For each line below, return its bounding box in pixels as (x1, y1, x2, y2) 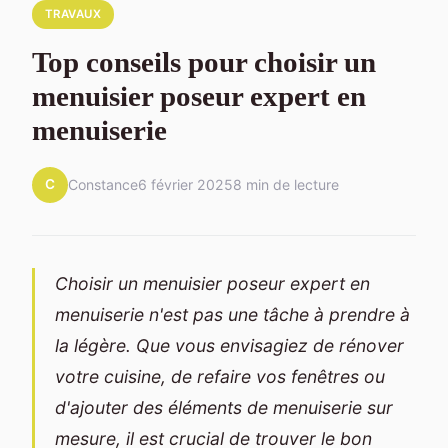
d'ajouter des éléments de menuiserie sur (55, 396, 393, 418)
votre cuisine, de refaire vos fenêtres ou (55, 365, 385, 387)
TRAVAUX (44, 7, 102, 21)
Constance (68, 176, 138, 194)
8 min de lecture (233, 176, 339, 194)
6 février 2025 (138, 176, 233, 194)
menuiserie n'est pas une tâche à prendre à (55, 303, 410, 325)
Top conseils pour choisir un (32, 45, 376, 78)
